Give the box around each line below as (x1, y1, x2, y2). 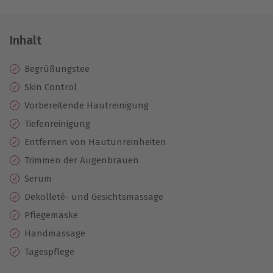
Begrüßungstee (24, 63, 90, 74)
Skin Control (24, 81, 77, 93)
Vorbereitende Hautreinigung (24, 99, 149, 111)
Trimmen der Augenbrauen (24, 154, 139, 166)
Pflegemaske (24, 209, 78, 221)
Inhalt (10, 33, 41, 48)
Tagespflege (24, 246, 74, 257)
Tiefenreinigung (24, 118, 90, 129)
